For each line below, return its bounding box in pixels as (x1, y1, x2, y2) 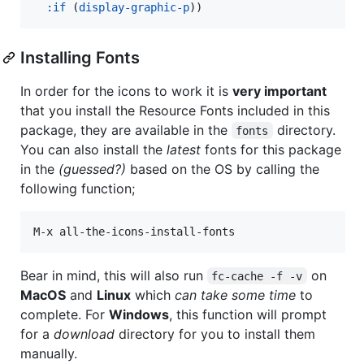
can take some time (175, 286, 296, 303)
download (54, 325, 115, 342)
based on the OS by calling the (126, 160, 319, 177)
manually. (20, 344, 77, 362)
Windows (109, 305, 169, 323)
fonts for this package (201, 141, 341, 158)
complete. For (20, 305, 109, 323)
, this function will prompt (169, 305, 327, 323)
